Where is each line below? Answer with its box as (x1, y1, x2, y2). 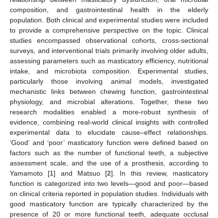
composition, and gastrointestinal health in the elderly (10, 5, 208, 14)
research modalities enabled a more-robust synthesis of (10, 108, 208, 116)
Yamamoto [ (10, 169, 50, 177)
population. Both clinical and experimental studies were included (10, 16, 208, 24)
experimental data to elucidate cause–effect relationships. (10, 128, 208, 136)
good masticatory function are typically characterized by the (10, 200, 208, 208)
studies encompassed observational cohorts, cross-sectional (10, 36, 208, 44)
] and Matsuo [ (54, 169, 107, 177)
